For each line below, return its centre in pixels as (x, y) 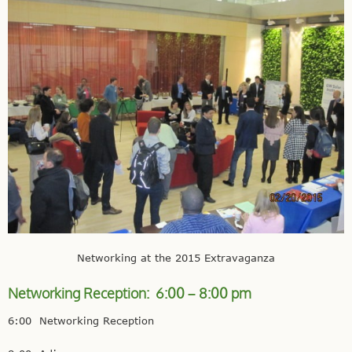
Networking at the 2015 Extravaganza (176, 258)
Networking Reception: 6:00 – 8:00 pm (131, 293)
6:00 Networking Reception (81, 321)
